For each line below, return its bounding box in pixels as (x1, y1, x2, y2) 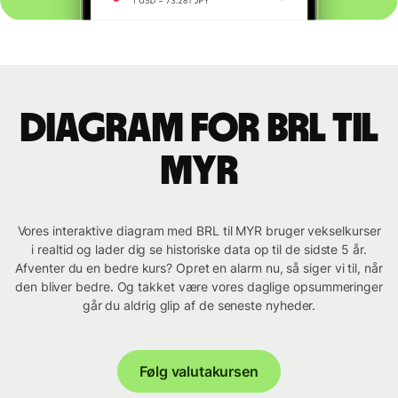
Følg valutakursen (139, 362, 259, 381)
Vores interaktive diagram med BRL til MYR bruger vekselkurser (17, 223, 381, 239)
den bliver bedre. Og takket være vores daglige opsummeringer (15, 279, 383, 295)
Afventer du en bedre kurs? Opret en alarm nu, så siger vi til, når (15, 260, 383, 276)
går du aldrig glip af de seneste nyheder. (82, 298, 316, 314)
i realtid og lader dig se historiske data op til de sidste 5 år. (31, 242, 367, 258)
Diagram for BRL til (20, 108, 378, 150)
